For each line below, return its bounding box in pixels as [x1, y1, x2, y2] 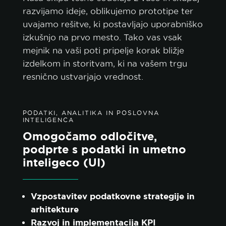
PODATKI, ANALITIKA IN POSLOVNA [22, 109, 159, 116]
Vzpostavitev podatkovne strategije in [30, 191, 195, 201]
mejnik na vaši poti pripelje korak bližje [22, 45, 184, 55]
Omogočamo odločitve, [22, 129, 157, 142]
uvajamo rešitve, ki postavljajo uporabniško [22, 19, 203, 29]
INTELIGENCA [22, 116, 74, 123]
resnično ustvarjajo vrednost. [22, 72, 143, 81]
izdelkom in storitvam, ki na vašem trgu [22, 59, 187, 68]
